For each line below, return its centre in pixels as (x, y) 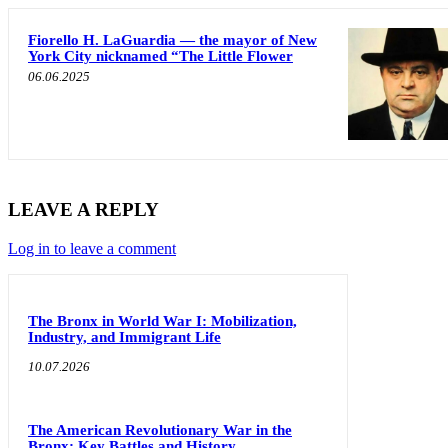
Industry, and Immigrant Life (124, 336)
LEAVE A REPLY (83, 210)
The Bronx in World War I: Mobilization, (162, 320)
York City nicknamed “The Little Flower (160, 56)
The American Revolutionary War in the (160, 429)
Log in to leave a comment (92, 248)
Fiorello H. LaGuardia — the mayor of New (172, 40)
